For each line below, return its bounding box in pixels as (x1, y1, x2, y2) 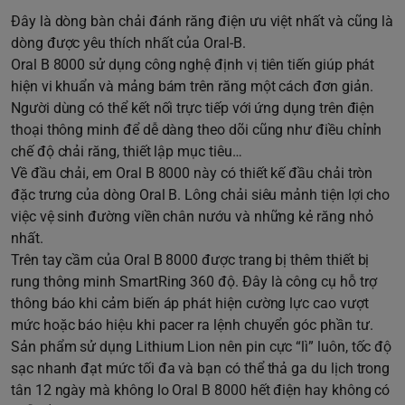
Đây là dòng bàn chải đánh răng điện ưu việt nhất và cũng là (11, 12, 394, 30)
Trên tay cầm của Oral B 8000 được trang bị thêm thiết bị (11, 250, 370, 268)
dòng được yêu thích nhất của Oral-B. (11, 33, 246, 52)
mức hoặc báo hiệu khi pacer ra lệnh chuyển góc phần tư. (11, 316, 373, 334)
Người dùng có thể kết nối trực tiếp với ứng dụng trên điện (11, 99, 375, 117)
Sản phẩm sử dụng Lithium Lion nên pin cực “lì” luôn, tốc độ (11, 337, 392, 355)
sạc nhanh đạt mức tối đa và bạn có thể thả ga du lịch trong (11, 359, 391, 377)
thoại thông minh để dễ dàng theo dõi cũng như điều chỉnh (11, 120, 382, 138)
